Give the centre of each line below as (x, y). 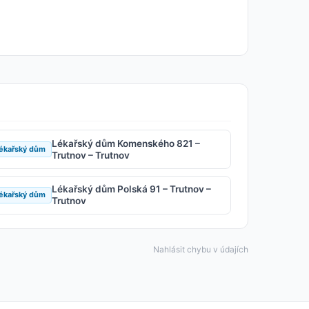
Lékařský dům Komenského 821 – (126, 143)
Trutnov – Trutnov (91, 155)
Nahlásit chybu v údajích (201, 250)
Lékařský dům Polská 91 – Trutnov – (132, 189)
